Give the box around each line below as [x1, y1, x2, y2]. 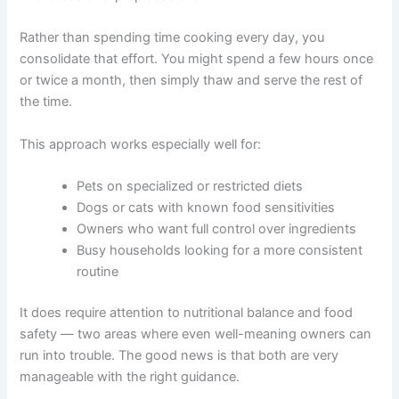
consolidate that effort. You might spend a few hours [20, 133, 340, 150]
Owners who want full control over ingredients [77, 302, 357, 319]
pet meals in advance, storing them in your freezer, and [20, 4, 353, 21]
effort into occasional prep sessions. [20, 69, 241, 85]
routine [77, 345, 119, 362]
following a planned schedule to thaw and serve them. [20, 26, 348, 43]
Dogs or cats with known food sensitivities [77, 281, 336, 297]
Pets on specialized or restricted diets [77, 259, 304, 276]
